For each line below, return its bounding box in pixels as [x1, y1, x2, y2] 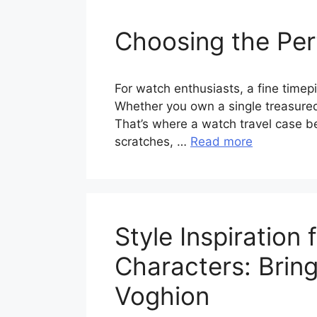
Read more [190, 134, 253, 149]
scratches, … [115, 134, 190, 149]
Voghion [115, 281, 209, 311]
